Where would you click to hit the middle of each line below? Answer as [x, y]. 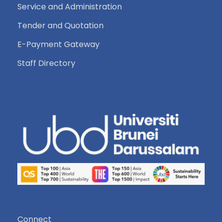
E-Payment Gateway [58, 44]
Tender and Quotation [60, 26]
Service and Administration [70, 7]
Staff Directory [46, 63]
